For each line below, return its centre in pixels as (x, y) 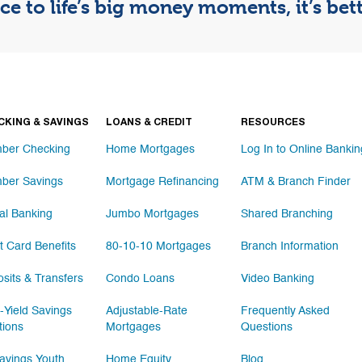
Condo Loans (141, 279)
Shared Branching (287, 214)
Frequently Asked (286, 311)
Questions (267, 327)
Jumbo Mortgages (153, 214)
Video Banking (278, 279)
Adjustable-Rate (147, 311)
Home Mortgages (151, 149)
